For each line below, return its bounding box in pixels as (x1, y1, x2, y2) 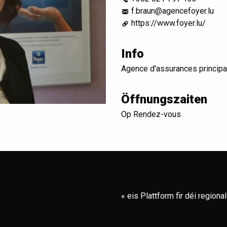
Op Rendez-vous (121, 109, 181, 119)
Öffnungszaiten (121, 92, 207, 106)
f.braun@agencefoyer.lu (131, 6, 214, 16)
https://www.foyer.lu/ (131, 18, 206, 28)
